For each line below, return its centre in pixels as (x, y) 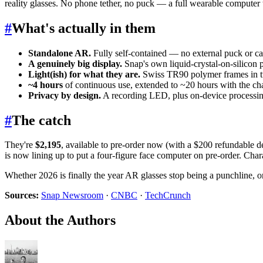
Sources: (22, 195)
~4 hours (45, 85)
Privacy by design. (65, 95)
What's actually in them (84, 28)
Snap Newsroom (72, 195)
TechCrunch (168, 195)
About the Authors (60, 220)
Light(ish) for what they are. (84, 74)
